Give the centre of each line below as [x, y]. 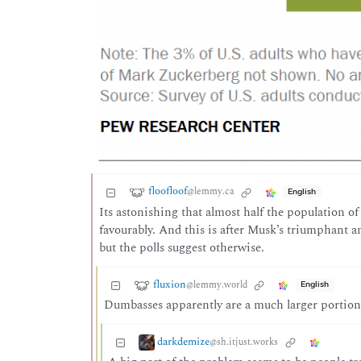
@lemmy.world [216, 284]
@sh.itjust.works [244, 342]
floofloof [167, 191]
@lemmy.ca [210, 192]
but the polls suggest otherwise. [181, 247]
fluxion [169, 284]
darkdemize [184, 341]
